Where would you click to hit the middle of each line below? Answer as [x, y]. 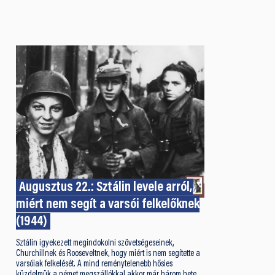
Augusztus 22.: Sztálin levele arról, [106, 188]
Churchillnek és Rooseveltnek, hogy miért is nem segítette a [108, 254]
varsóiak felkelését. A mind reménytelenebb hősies [94, 264]
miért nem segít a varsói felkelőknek [107, 205]
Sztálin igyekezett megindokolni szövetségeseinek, [95, 243]
